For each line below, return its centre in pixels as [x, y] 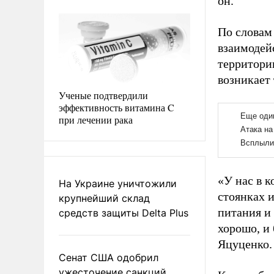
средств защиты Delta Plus [124, 213]
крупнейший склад [104, 198]
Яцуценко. [245, 244]
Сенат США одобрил [109, 257]
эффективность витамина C [117, 107]
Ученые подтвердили [103, 95]
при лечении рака [96, 119]
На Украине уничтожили [118, 183]
